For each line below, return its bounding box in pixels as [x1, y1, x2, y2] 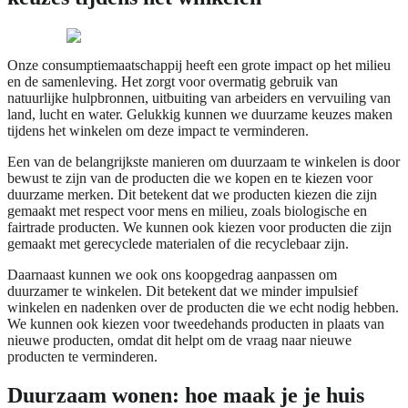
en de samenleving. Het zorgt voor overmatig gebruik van [7, 73, 338, 89]
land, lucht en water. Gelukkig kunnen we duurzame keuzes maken [7, 106, 393, 122]
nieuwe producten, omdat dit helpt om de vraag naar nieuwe [7, 331, 352, 348]
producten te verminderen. [7, 348, 158, 364]
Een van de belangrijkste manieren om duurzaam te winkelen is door [7, 153, 400, 169]
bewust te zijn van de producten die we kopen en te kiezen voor [7, 169, 372, 186]
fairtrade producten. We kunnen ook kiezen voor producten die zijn [7, 219, 392, 235]
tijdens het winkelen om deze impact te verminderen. [7, 122, 309, 138]
